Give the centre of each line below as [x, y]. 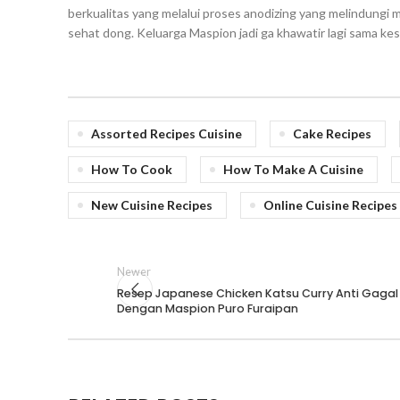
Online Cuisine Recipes [330, 204]
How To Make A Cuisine [293, 169]
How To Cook [132, 169]
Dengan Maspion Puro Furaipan [208, 308]
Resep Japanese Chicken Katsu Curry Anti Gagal [258, 293]
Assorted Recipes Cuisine [167, 133]
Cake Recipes [332, 133]
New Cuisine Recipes [152, 204]
